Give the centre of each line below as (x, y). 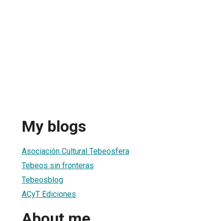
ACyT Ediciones (49, 194)
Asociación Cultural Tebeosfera (75, 151)
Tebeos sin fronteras (58, 165)
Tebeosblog (42, 180)
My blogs (54, 127)
